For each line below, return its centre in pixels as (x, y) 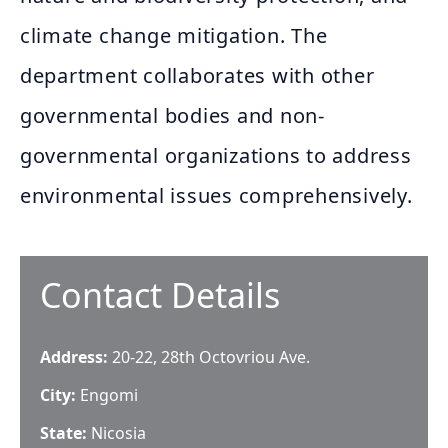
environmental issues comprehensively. (216, 195)
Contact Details (160, 295)
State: (65, 433)
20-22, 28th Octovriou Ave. (211, 357)
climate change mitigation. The (174, 35)
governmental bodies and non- (172, 115)
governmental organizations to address (216, 155)
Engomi (109, 395)
